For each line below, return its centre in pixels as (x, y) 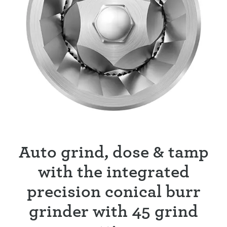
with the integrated (113, 172)
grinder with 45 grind (113, 211)
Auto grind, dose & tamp (113, 152)
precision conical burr (113, 191)
